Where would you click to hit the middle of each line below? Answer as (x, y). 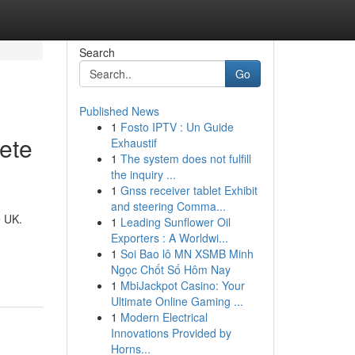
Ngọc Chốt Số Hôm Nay (170, 269)
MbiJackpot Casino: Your (182, 285)
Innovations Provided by (171, 333)
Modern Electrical (164, 317)
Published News (119, 111)
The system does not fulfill (185, 158)
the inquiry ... (143, 174)
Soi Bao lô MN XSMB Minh (187, 254)
